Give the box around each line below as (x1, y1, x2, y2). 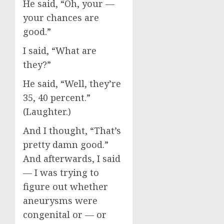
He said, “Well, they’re (23, 77, 121, 89)
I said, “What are (23, 44, 96, 56)
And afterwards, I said (23, 152, 120, 164)
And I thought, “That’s (23, 124, 121, 136)
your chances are (23, 11, 99, 23)
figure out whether (23, 180, 108, 192)
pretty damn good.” (23, 138, 111, 150)
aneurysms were (23, 194, 97, 206)
